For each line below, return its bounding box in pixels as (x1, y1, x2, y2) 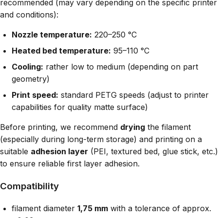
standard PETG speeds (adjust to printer (58, 90, 209, 100)
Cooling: (12, 62, 43, 72)
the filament (145, 122, 191, 132)
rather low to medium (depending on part (43, 62, 198, 72)
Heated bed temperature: (12, 46, 111, 56)
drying (120, 122, 145, 132)
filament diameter (12, 203, 77, 213)
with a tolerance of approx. (108, 203, 211, 213)
